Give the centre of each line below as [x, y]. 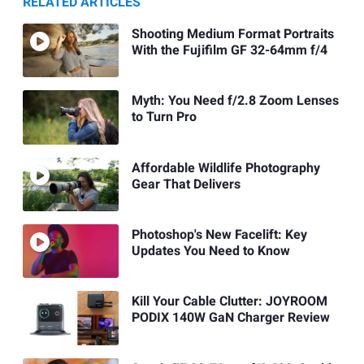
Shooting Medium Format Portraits [232, 35]
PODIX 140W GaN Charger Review [230, 318]
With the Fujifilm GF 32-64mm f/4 [229, 51]
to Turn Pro [164, 117]
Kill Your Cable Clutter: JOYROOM [229, 302]
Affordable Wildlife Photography [225, 168]
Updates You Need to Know [210, 251]
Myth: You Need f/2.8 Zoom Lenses [235, 101]
